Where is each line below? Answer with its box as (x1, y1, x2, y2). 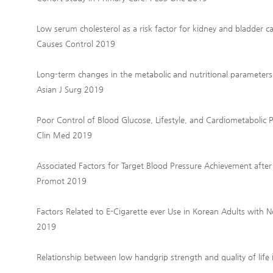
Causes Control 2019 (37, 39, 115, 48)
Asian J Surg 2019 (37, 85, 104, 94)
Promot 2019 (37, 176, 87, 185)
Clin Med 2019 (37, 130, 92, 140)
